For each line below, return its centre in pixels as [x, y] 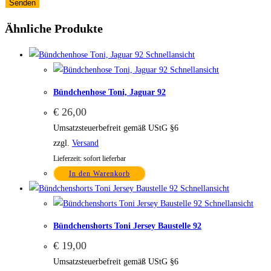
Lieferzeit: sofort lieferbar [90, 159]
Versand [85, 143]
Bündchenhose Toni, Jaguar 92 [109, 92]
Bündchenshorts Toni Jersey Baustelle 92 [127, 226]
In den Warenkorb [100, 174]
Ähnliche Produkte [54, 29]
